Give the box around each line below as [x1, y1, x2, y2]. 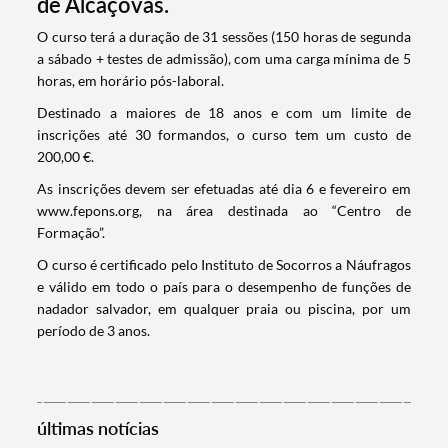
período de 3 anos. [37, 322, 151, 340]
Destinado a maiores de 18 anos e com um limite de [37, 104, 411, 122]
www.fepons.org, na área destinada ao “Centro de [37, 202, 411, 220]
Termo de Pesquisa [52, 311, 202, 333]
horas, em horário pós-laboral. [37, 72, 225, 90]
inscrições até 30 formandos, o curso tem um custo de [37, 126, 411, 144]
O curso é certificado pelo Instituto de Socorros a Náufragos [37, 256, 411, 274]
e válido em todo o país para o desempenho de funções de [37, 278, 411, 296]
